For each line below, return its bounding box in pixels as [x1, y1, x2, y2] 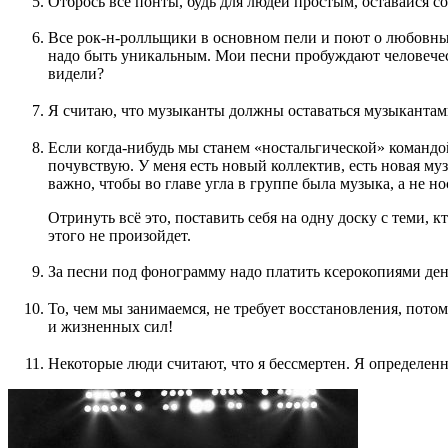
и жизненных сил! [48, 318, 173, 336]
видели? [48, 65, 104, 83]
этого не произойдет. [48, 226, 191, 244]
